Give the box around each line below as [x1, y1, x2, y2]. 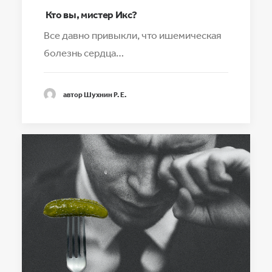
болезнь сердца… [44, 46, 124, 59]
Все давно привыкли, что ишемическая [44, 29, 222, 42]
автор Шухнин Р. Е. [63, 89, 126, 99]
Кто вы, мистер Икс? [44, 8, 137, 21]
